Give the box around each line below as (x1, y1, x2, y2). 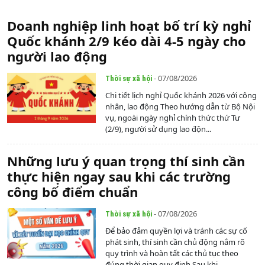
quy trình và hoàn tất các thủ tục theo (105, 248, 238, 259)
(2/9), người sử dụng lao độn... (105, 124, 211, 135)
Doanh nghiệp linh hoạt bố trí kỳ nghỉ (7, 17, 251, 35)
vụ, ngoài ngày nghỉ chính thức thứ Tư (105, 112, 240, 124)
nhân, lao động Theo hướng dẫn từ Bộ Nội (105, 101, 255, 112)
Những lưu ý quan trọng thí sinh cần (7, 152, 245, 170)
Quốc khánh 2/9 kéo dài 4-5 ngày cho (7, 32, 246, 50)
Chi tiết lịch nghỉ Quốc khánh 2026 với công (105, 90, 257, 101)
